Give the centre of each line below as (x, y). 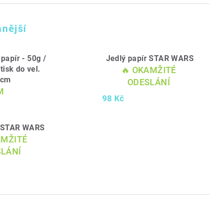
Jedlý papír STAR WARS (150, 58)
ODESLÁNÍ (148, 82)
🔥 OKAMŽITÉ (148, 70)
